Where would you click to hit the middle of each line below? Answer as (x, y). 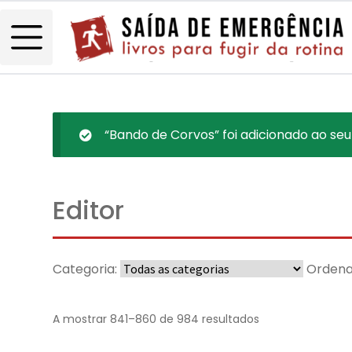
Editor (89, 210)
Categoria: (85, 269)
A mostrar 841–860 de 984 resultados (156, 319)
